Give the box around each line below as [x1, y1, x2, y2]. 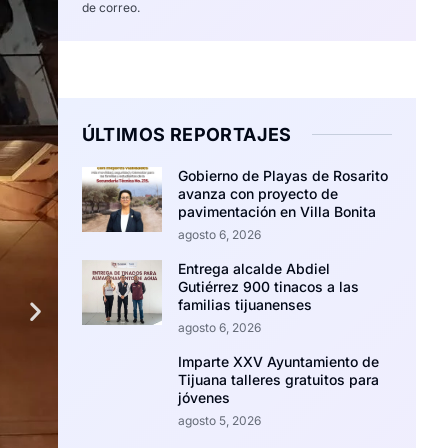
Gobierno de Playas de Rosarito [178, 167, 389, 184]
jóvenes [178, 389, 231, 406]
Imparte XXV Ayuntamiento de [178, 353, 380, 370]
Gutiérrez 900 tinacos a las [178, 278, 360, 295]
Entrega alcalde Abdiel [178, 260, 331, 277]
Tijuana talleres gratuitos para [178, 371, 380, 388]
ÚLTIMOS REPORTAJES [81, 124, 292, 145]
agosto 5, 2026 [178, 413, 262, 428]
